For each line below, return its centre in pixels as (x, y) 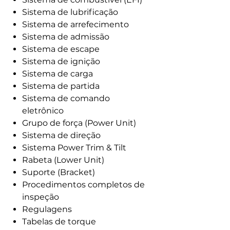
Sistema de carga (57, 74)
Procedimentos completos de (83, 185)
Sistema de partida (61, 86)
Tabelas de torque (59, 222)
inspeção (41, 197)
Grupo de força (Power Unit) (79, 123)
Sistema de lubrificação (70, 12)
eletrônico (43, 111)
